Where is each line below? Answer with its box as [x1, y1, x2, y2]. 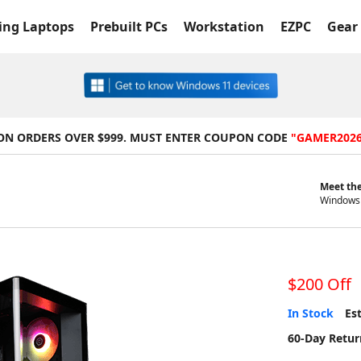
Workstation [184, 18, 264, 35]
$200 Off [287, 273, 351, 295]
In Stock [287, 305, 334, 321]
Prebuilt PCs [90, 18, 168, 35]
